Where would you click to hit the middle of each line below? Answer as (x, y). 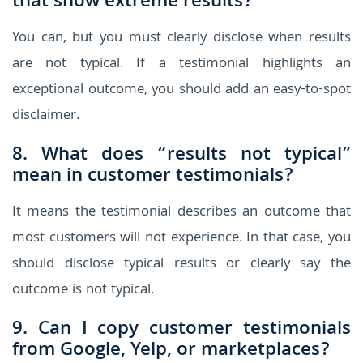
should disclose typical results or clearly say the (181, 264)
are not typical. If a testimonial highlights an (181, 64)
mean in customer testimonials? (153, 177)
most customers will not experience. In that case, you (181, 238)
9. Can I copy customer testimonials (181, 330)
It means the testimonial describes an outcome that (181, 212)
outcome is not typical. (83, 290)
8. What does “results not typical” (181, 156)
